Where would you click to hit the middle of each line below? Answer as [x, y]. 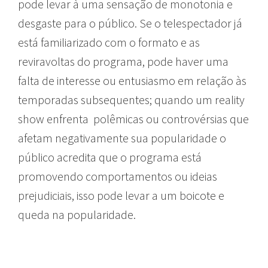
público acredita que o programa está [110, 157]
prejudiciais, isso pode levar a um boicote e [121, 195]
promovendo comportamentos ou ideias [118, 176]
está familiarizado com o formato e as [109, 42]
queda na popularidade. [77, 214]
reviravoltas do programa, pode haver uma [123, 61]
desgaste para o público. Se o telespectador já [130, 23]
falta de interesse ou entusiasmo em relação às [132, 80]
